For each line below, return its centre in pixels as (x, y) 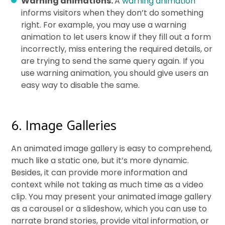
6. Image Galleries (64, 124)
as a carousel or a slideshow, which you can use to (109, 208)
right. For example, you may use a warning (104, 25)
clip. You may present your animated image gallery (111, 196)
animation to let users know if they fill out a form (116, 37)
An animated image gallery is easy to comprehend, (112, 148)
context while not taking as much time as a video (107, 184)
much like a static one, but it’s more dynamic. (100, 160)
